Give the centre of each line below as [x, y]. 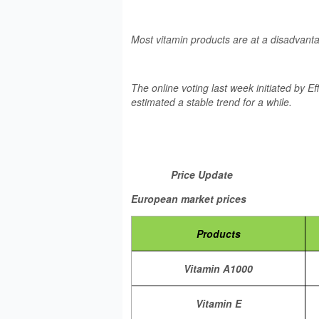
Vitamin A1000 [218, 268]
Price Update [202, 174]
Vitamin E [218, 303]
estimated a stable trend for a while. [211, 102]
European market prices [190, 199]
